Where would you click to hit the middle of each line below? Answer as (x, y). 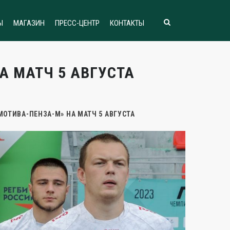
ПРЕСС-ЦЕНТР (77, 23)
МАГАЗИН (29, 23)
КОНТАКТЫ (127, 23)
